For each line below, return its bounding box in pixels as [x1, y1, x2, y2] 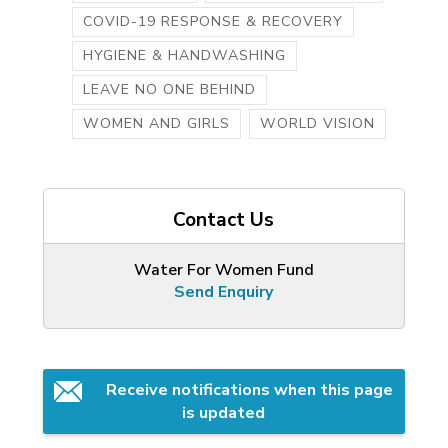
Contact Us [173, 207, 275, 234]
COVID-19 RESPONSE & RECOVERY [83, 12, 344, 32]
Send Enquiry [174, 281, 274, 304]
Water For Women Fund [133, 259, 314, 282]
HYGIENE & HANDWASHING [83, 46, 287, 66]
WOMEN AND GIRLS [83, 114, 231, 134]
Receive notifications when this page [102, 379, 394, 402]
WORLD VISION [260, 114, 376, 134]
